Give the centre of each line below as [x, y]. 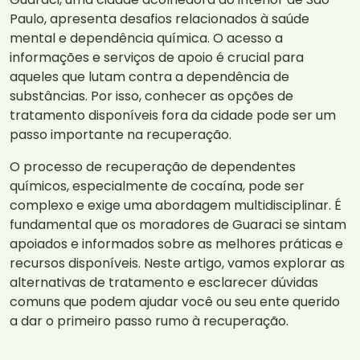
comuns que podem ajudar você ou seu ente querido [175, 302]
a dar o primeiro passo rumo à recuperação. [149, 321]
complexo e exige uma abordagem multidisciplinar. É [176, 206]
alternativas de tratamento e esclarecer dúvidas [164, 283]
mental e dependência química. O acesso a [146, 39]
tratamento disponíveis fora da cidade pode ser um [173, 116]
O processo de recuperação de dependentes [153, 167]
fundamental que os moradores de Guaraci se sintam [178, 225]
